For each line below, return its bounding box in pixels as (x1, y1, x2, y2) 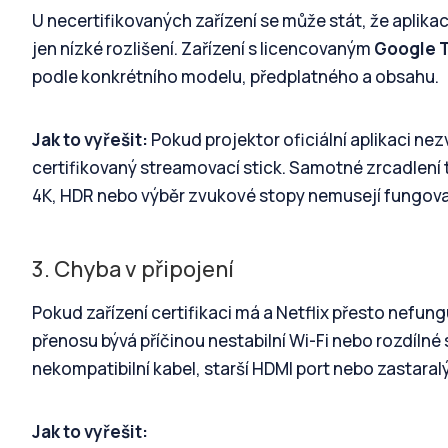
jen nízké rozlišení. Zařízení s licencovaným (32, 37, 374, 61)
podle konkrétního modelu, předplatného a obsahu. (32, 65, 439, 89)
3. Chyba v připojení (32, 253, 234, 284)
